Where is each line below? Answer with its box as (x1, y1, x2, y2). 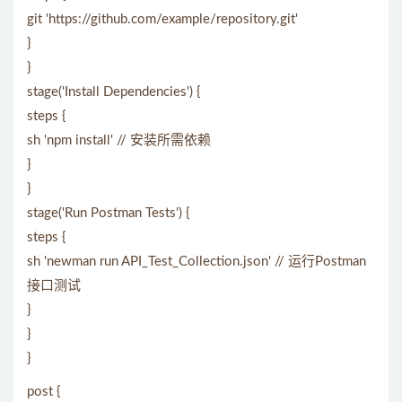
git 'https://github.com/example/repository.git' (27, 13, 298, 26)
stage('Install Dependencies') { (27, 85, 201, 99)
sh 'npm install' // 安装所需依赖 (27, 134, 211, 147)
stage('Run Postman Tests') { (27, 206, 190, 220)
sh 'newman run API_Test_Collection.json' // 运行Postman (27, 255, 366, 268)
